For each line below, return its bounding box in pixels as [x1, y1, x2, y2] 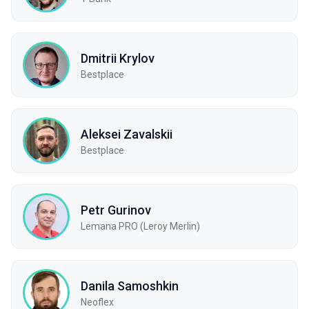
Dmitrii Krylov [81, 50, 154, 66]
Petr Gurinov [81, 202, 151, 217]
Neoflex [81, 296, 114, 308]
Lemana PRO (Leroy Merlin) [81, 220, 200, 232]
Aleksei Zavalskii [81, 126, 172, 141]
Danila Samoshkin [81, 278, 179, 293]
